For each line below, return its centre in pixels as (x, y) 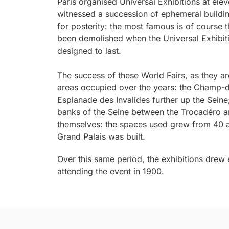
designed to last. (89, 50)
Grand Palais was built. (101, 136)
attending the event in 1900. (111, 171)
